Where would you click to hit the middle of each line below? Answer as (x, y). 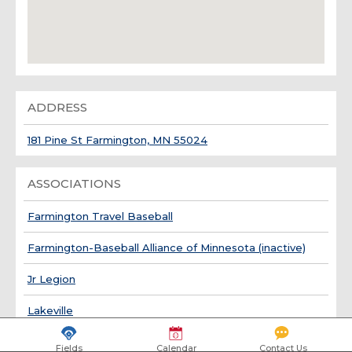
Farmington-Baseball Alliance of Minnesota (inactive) (167, 247)
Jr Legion (51, 279)
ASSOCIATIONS (74, 183)
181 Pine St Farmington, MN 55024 (117, 140)
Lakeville (50, 310)
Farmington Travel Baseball (100, 216)
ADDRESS (57, 107)
